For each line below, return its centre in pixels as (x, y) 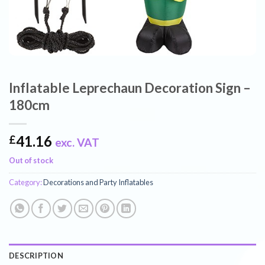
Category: (26, 182)
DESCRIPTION (36, 256)
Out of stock (31, 161)
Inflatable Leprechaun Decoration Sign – (130, 88)
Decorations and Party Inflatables (98, 182)
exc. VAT (77, 143)
